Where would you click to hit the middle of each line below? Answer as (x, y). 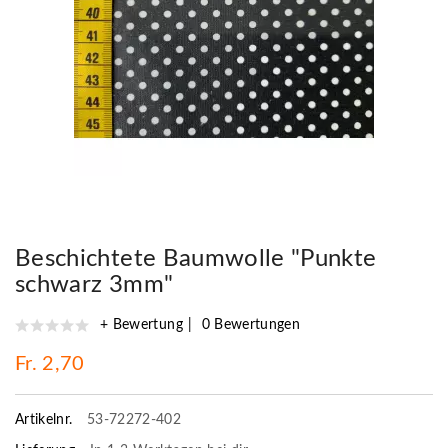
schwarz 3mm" (94, 284)
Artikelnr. (46, 419)
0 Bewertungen (251, 324)
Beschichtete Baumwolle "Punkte (196, 258)
